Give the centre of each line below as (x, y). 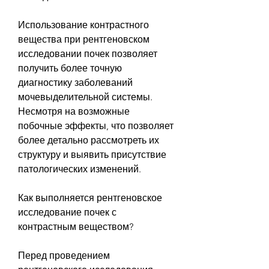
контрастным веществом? (76, 226)
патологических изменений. (80, 169)
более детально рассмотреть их (89, 140)
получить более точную (70, 68)
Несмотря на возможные (74, 111)
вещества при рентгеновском (84, 39)
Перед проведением (64, 255)
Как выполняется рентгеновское (90, 198)
